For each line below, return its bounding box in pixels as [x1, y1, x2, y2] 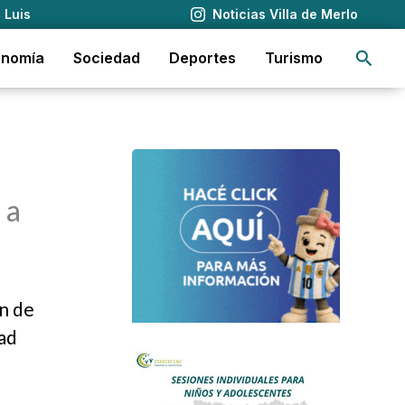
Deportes [169, 49, 236, 67]
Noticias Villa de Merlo [212, 6, 358, 22]
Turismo [265, 49, 323, 67]
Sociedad [73, 49, 140, 67]
